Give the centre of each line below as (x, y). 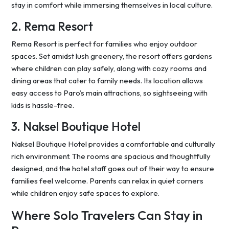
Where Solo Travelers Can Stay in (107, 215)
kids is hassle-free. (43, 105)
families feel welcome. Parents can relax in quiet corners (107, 181)
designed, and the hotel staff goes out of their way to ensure (113, 169)
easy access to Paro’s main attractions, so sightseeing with (109, 93)
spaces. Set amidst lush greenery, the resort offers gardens (112, 56)
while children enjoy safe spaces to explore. (85, 193)
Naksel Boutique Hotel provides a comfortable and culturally (113, 144)
